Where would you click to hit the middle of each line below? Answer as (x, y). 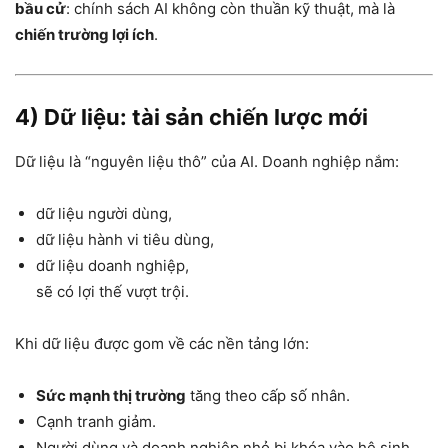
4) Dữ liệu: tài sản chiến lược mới (191, 117)
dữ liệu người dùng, (104, 214)
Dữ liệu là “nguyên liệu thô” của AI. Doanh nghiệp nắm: (207, 162)
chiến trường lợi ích (84, 35)
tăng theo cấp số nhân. (268, 396)
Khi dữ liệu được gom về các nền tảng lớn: (162, 344)
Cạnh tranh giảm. (96, 422)
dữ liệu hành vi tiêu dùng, (125, 240)
